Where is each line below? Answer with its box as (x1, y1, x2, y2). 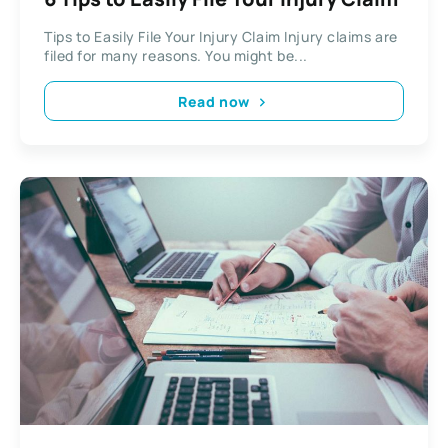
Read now (178, 91, 250, 111)
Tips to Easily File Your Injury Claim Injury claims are (44, 27, 398, 47)
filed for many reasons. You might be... (44, 46, 308, 66)
